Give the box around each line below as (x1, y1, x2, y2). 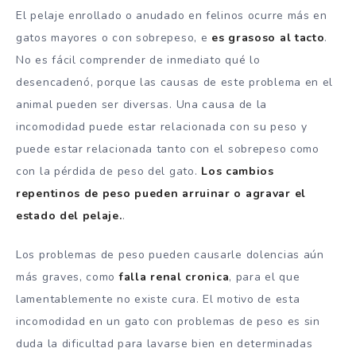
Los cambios (197, 163, 274, 179)
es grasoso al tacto (211, 29, 325, 45)
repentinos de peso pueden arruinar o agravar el (16, 185, 306, 201)
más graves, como (16, 269, 119, 284)
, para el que (229, 269, 300, 284)
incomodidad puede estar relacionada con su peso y (16, 118, 308, 134)
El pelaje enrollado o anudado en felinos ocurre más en (16, 7, 327, 23)
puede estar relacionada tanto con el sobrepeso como (16, 141, 319, 157)
